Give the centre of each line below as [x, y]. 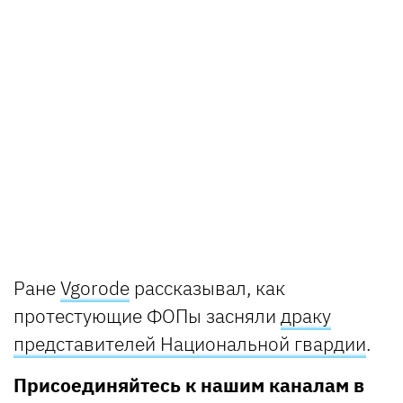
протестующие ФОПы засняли [147, 315]
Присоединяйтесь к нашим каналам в [189, 385]
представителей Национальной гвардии [190, 343]
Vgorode [95, 287]
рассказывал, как [207, 287]
